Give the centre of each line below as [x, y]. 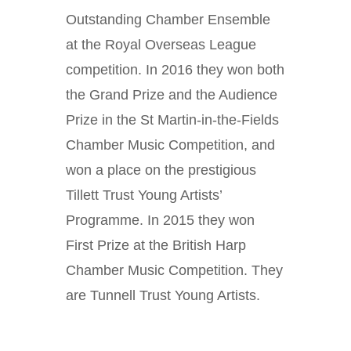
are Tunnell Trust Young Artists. [163, 295]
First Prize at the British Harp [156, 245]
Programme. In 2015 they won [160, 220]
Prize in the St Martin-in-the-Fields [172, 119]
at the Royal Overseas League [161, 44]
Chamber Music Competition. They [174, 270]
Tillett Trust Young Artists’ [144, 195]
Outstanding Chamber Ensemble [168, 19]
